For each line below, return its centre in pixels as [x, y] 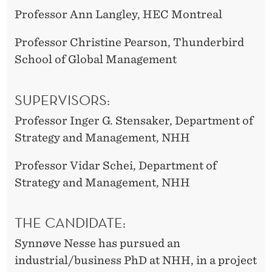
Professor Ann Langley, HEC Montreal [118, 15]
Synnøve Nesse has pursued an [97, 243]
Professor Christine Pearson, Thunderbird [129, 42]
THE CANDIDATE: [74, 223]
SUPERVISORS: [62, 99]
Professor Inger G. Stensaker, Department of [134, 120]
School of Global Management [96, 59]
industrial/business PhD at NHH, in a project [136, 260]
